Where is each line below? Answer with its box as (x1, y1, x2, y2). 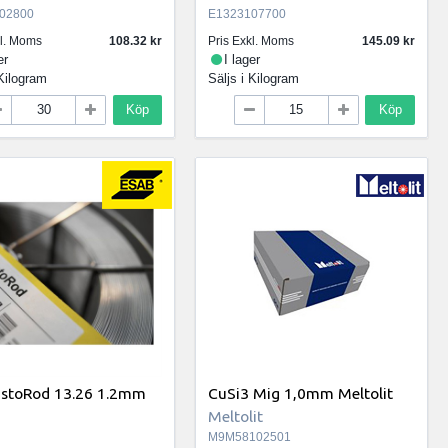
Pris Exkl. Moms (208, 34, 295, 49)
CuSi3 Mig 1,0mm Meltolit (208, 384, 394, 403)
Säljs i (208, 71, 249, 87)
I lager (224, 52, 261, 68)
